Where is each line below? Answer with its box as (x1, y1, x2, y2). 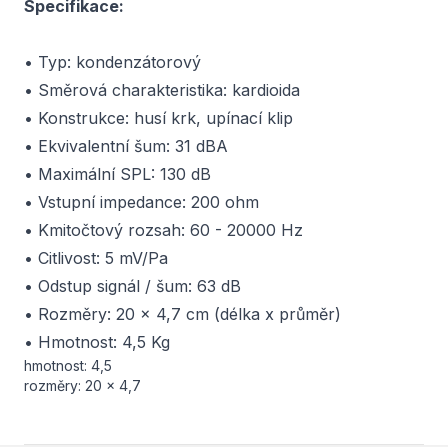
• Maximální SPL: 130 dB (24, 164, 211, 184)
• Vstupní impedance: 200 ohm (24, 192, 259, 212)
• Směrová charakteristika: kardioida (24, 80, 300, 100)
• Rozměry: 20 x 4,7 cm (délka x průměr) (24, 304, 341, 324)
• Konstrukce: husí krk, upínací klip (24, 108, 293, 128)
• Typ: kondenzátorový (24, 52, 201, 72)
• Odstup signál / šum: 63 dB (24, 276, 241, 296)
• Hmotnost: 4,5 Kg (24, 332, 170, 352)
